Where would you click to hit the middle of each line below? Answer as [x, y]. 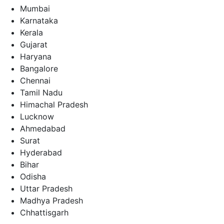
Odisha [33, 176]
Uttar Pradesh [46, 188]
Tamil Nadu [41, 92]
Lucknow [37, 116]
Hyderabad [41, 152]
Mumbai [35, 8]
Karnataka [39, 20]
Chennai [35, 80]
